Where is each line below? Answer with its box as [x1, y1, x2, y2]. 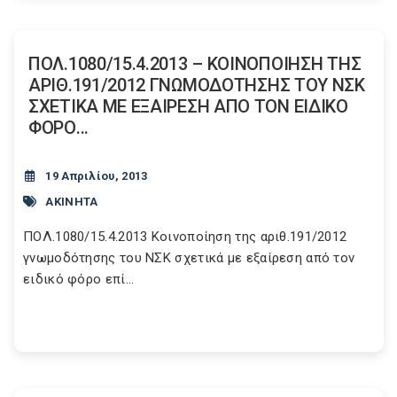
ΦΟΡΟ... [28, 117, 89, 138]
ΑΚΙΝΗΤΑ [45, 194, 98, 208]
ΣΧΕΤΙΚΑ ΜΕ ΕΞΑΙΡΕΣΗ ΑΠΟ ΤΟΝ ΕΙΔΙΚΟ [28, 96, 348, 117]
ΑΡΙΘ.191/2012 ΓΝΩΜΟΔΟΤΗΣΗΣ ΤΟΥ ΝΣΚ [28, 74, 365, 96]
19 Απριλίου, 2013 [45, 169, 148, 183]
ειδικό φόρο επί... [23, 271, 135, 287]
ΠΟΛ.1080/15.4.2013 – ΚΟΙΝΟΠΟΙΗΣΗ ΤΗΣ [28, 53, 362, 74]
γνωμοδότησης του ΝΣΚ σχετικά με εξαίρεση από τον [23, 250, 355, 266]
